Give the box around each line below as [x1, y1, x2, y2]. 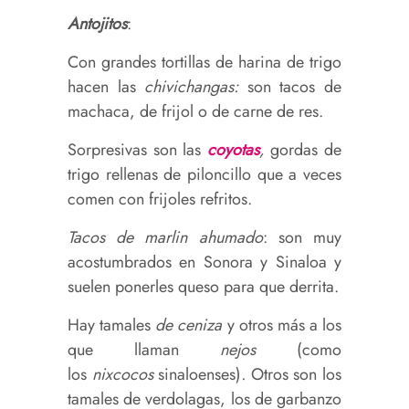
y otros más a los [226, 312, 341, 337]
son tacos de [246, 74, 342, 99]
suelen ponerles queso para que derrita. [68, 274, 339, 299]
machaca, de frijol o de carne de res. [68, 99, 323, 123]
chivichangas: [144, 74, 247, 99]
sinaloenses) [158, 362, 242, 386]
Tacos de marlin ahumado [68, 225, 263, 249]
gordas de [264, 137, 342, 162]
